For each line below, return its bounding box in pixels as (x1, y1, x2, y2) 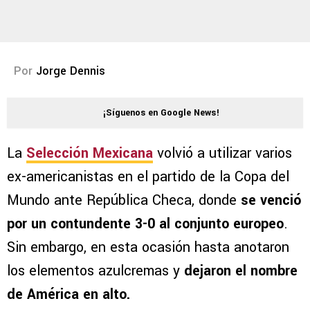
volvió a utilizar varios (153, 143, 292, 164)
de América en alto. (7, 284, 130, 305)
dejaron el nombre (184, 261, 298, 282)
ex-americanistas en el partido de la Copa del (7, 167, 289, 188)
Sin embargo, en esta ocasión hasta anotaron (7, 237, 289, 258)
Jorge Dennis (36, 63, 105, 80)
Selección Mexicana (26, 143, 153, 164)
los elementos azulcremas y (7, 261, 184, 282)
